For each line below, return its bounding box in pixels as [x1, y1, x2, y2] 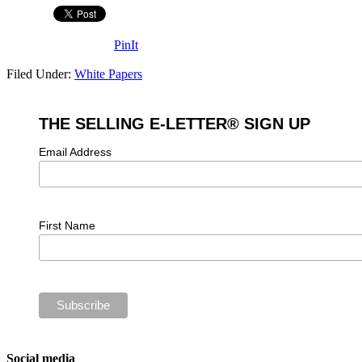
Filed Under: [6, 67, 74, 82]
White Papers [74, 67, 142, 82]
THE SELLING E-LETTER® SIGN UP [38, 115, 310, 133]
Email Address [38, 145, 112, 159]
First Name [38, 218, 95, 232]
